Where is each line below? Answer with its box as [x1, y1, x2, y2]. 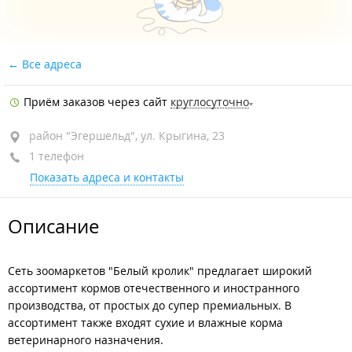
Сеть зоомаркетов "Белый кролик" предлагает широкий [8, 263, 312, 278]
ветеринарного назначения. [8, 332, 163, 347]
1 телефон [26, 148, 84, 163]
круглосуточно [170, 94, 249, 109]
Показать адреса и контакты [30, 170, 184, 185]
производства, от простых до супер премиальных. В [8, 298, 291, 313]
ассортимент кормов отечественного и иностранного [8, 280, 299, 295]
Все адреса [19, 57, 82, 71]
